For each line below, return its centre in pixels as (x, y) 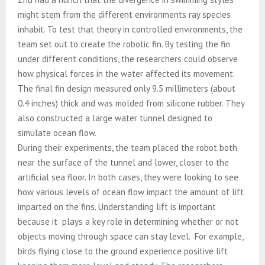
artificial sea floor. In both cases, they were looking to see (128, 177)
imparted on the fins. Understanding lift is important (117, 206)
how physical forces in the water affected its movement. (126, 73)
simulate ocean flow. (57, 132)
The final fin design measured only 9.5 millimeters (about (127, 88)
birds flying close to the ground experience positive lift (123, 251)
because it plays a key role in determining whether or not (128, 221)
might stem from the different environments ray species (124, 14)
